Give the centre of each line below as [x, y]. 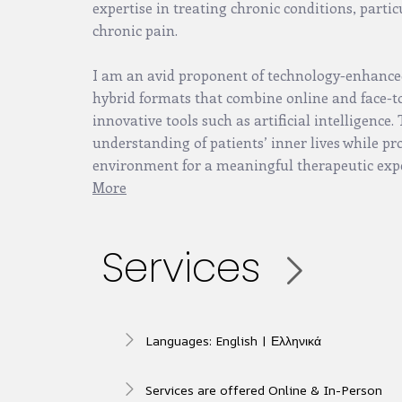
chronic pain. [135, 31]
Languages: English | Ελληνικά [233, 341]
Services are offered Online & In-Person [263, 390]
